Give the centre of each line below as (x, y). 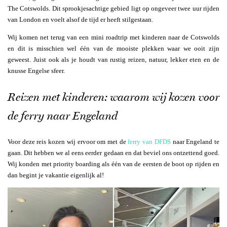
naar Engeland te (195, 141)
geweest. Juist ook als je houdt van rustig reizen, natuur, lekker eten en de (113, 59)
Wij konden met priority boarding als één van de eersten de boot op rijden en (113, 164)
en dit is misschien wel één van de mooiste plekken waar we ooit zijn (113, 48)
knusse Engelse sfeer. (36, 70)
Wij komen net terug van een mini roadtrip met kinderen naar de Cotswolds (113, 37)
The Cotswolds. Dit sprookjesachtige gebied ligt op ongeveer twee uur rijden (113, 8)
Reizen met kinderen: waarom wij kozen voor (113, 97)
